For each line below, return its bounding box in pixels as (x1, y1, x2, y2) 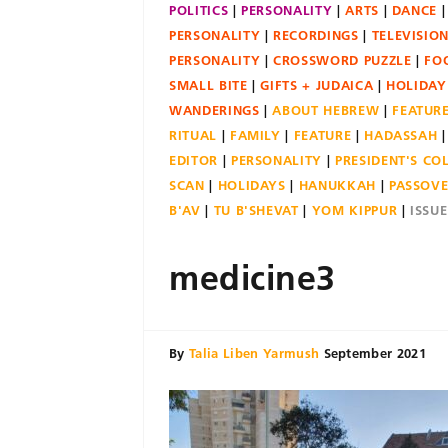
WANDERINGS (169, 102, 260, 118)
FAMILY (229, 127, 281, 143)
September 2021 (323, 345, 427, 361)
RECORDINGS (273, 27, 359, 43)
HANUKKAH (298, 177, 376, 193)
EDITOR (169, 152, 218, 168)
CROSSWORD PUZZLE (273, 52, 412, 68)
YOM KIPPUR (311, 202, 398, 218)
